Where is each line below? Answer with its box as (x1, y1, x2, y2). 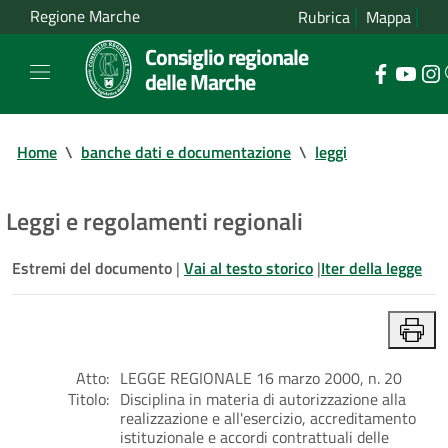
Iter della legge (321, 255, 422, 280)
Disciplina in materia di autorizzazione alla (120, 386, 406, 411)
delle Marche (145, 65, 255, 98)
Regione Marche (30, 4, 140, 29)
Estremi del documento (12, 255, 176, 280)
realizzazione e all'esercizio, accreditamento (120, 405, 416, 430)
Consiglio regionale (145, 40, 308, 73)
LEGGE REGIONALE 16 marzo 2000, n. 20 (120, 365, 402, 390)
